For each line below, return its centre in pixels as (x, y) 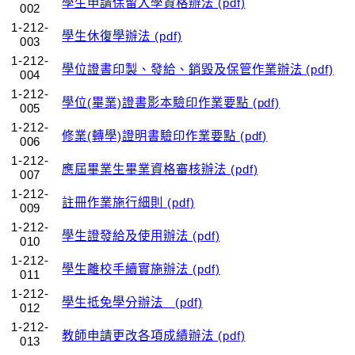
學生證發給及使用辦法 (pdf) (141, 236)
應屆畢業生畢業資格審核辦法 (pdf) (160, 170)
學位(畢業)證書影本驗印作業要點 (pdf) (171, 103)
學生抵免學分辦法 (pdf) (132, 303)
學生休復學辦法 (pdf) (122, 36)
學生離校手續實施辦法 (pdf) (141, 269)
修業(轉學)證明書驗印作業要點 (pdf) (165, 136)
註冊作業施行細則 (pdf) (128, 203)
